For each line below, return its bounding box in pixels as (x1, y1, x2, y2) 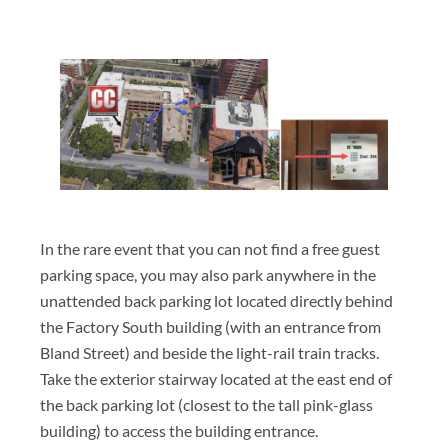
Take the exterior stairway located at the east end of (40, 369, 392, 390)
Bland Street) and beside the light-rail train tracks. (40, 343, 379, 364)
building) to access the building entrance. (40, 421, 318, 442)
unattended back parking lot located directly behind (40, 291, 393, 312)
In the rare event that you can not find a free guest (40, 239, 380, 260)
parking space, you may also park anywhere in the (40, 265, 376, 286)
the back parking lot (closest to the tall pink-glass (40, 395, 373, 416)
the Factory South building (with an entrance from (40, 317, 381, 338)
